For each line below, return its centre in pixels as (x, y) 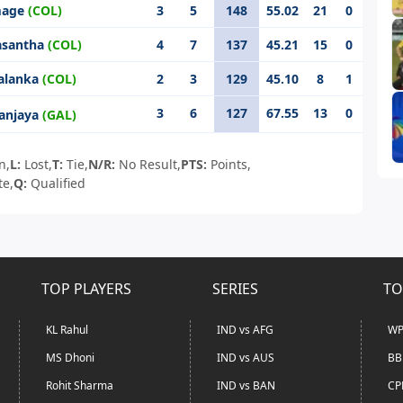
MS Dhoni (70, 358)
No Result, (150, 164)
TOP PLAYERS (86, 289)
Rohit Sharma (80, 385)
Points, (231, 164)
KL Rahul (67, 330)
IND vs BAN (246, 385)
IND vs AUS (246, 358)
